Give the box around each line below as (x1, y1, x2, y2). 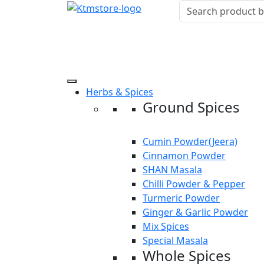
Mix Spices (143, 220, 189, 233)
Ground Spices (143, 97, 240, 117)
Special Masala (143, 234, 208, 247)
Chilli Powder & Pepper (143, 177, 245, 190)
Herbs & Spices (86, 85, 153, 98)
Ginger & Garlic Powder (143, 206, 248, 219)
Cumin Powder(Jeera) (143, 135, 237, 148)
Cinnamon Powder (143, 149, 226, 162)
